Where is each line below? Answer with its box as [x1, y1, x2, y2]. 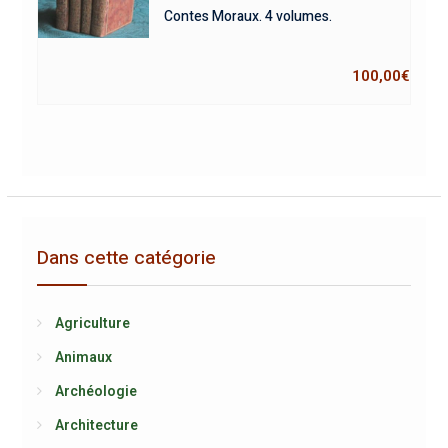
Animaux [54, 348, 112, 365]
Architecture [54, 416, 138, 433]
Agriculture [54, 314, 130, 331]
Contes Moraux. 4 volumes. [164, 6, 333, 27]
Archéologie [54, 382, 137, 399]
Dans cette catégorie [36, 243, 216, 272]
